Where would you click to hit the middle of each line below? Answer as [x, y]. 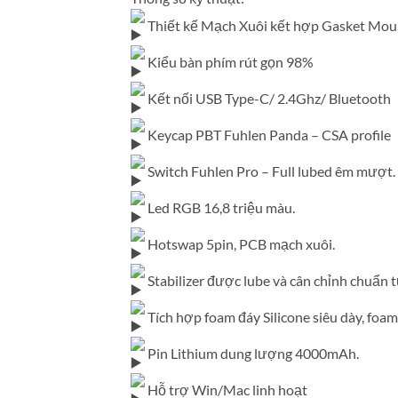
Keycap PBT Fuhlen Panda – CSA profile [268, 134]
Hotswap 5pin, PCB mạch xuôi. [240, 243]
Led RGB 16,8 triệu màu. [220, 207]
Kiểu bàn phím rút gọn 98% [229, 61]
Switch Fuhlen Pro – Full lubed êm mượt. [270, 171]
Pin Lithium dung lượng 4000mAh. [252, 353]
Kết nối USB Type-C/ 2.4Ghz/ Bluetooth [268, 98]
